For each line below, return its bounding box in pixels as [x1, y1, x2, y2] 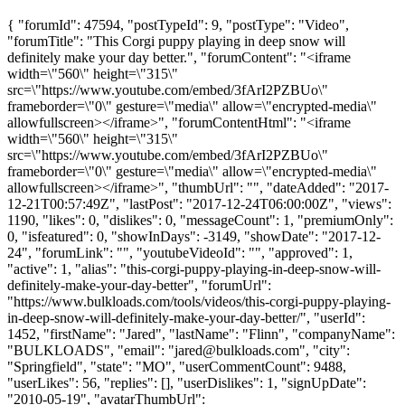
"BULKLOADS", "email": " [7, 342, 174, 358]
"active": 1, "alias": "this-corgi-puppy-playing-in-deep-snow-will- [7, 260, 381, 277]
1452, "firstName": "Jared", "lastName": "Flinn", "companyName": [7, 325, 395, 342]
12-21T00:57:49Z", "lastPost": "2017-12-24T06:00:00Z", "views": [7, 195, 391, 212]
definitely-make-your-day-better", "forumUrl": [7, 277, 271, 293]
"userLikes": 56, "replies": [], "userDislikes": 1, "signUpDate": [7, 374, 366, 391]
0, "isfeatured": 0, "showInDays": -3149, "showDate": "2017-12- [7, 228, 381, 244]
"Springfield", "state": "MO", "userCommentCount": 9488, [7, 358, 346, 374]
